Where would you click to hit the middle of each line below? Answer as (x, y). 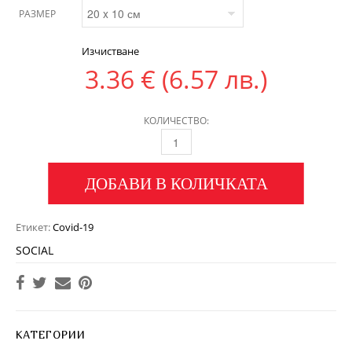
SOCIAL (35, 250)
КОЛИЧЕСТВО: (176, 121)
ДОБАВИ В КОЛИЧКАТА (176, 183)
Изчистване (110, 51)
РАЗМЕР (37, 14)
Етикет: (34, 227)
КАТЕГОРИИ (51, 334)
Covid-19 (73, 227)
